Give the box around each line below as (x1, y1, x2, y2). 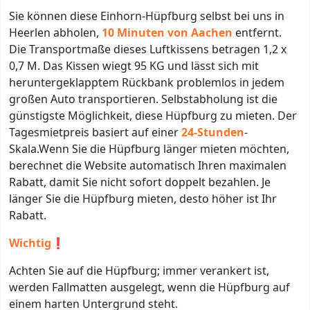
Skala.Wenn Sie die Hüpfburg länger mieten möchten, (9, 140, 289, 156)
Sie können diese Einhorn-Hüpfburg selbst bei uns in (9, 8, 284, 24)
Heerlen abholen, (9, 24, 102, 40)
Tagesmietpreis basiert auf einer (9, 124, 181, 140)
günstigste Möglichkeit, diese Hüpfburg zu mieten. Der (9, 107, 297, 123)
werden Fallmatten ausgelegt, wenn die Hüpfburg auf (9, 279, 290, 295)
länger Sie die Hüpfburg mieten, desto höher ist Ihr (9, 190, 277, 206)
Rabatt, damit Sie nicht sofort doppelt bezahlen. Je (9, 174, 271, 190)
